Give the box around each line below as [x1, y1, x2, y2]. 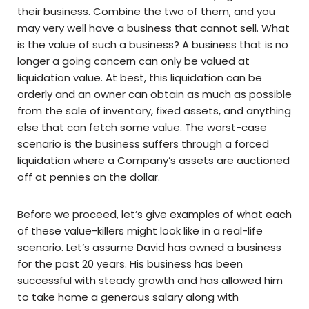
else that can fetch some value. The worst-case [17, 120, 267, 135]
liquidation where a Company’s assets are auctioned [17, 153, 290, 168]
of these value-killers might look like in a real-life [17, 223, 263, 239]
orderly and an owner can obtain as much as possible [17, 87, 292, 102]
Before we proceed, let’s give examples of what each [17, 207, 292, 222]
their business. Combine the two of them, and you [17, 4, 275, 19]
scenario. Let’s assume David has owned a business [17, 240, 281, 255]
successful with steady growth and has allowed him [17, 273, 283, 288]
